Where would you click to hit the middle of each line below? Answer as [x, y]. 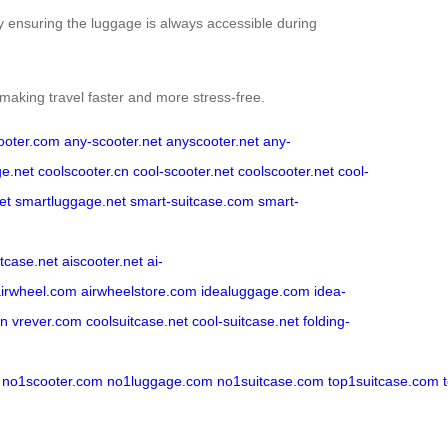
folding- [326, 320]
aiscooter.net [102, 260]
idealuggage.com [255, 290]
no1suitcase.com [270, 380]
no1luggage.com [160, 380]
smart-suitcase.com [192, 200]
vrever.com [47, 320]
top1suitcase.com [383, 380]
